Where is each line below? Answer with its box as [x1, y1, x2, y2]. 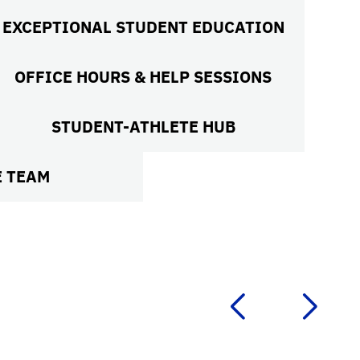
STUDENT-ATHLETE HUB [51, 116, 235, 137]
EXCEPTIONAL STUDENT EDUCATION [2, 16, 284, 38]
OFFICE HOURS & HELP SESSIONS [14, 66, 272, 88]
